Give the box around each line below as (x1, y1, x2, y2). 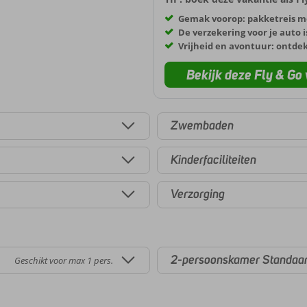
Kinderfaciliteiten (171, 152, 256, 168)
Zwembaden (171, 118, 234, 134)
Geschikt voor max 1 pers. (14, 254, 113, 267)
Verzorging (171, 186, 225, 202)
